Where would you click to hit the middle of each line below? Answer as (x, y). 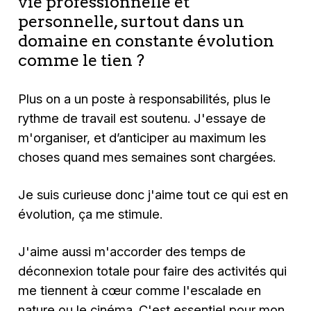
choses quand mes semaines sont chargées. (147, 157)
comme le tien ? (82, 60)
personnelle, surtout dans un (132, 22)
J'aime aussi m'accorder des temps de (132, 252)
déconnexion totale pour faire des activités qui (153, 271)
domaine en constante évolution (146, 41)
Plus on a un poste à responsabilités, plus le (145, 98)
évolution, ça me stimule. (91, 213)
